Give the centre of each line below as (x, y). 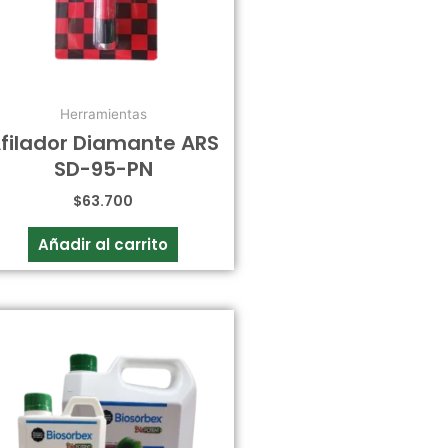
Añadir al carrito (103, 245)
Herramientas (103, 114)
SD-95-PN (103, 168)
